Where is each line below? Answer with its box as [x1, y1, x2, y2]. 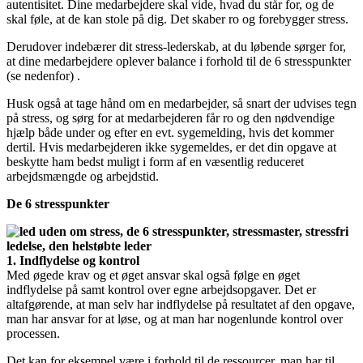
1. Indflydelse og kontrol [6, 253, 139, 267]
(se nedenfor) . [6, 68, 80, 83]
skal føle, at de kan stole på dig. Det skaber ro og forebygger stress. [6, 11, 348, 26]
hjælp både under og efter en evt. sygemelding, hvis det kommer [6, 125, 334, 139]
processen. [6, 326, 60, 340]
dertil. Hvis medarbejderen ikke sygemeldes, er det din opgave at [6, 139, 336, 154]
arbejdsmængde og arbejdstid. [6, 169, 159, 183]
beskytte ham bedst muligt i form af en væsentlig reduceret [6, 154, 304, 169]
